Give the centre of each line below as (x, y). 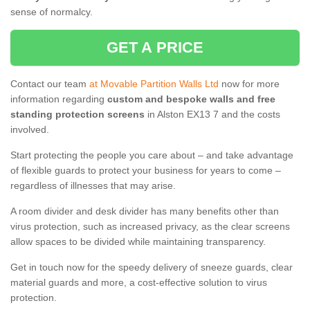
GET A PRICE (155, 48)
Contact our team (50, 84)
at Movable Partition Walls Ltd (154, 84)
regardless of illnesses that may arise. (93, 186)
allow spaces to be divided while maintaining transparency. (139, 242)
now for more (249, 84)
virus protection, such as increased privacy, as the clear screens (150, 227)
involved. (30, 130)
